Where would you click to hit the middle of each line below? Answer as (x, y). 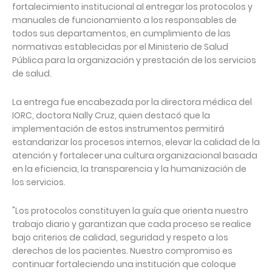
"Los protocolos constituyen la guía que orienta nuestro (130, 211)
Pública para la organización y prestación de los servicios (134, 60)
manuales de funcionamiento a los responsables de (124, 20)
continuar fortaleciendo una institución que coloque (124, 264)
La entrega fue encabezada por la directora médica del (132, 102)
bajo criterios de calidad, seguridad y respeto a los (120, 238)
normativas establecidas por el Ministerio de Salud (120, 47)
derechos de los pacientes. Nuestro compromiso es (122, 251)
